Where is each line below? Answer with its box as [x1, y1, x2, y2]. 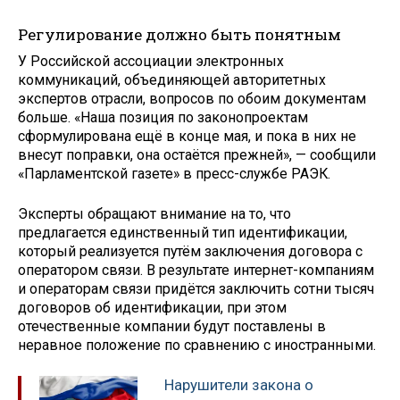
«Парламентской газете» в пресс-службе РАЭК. [18, 165, 330, 183]
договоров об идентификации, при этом [18, 299, 287, 317]
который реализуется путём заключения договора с [18, 243, 362, 261]
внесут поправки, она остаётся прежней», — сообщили [18, 146, 376, 164]
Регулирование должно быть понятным [18, 23, 341, 45]
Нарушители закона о [164, 375, 313, 394]
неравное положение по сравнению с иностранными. [18, 337, 376, 354]
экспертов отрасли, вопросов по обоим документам [18, 90, 366, 108]
